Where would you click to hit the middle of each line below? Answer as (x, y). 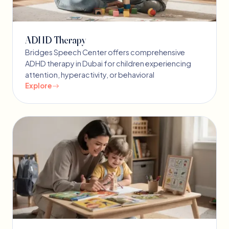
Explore (39, 86)
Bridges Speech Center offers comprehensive (105, 52)
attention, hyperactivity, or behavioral (90, 75)
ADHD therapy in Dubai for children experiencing (108, 64)
